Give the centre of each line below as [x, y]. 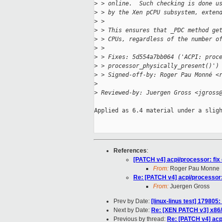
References [130, 151]
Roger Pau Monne [194, 169]
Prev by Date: [132, 201]
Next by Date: [132, 210]
